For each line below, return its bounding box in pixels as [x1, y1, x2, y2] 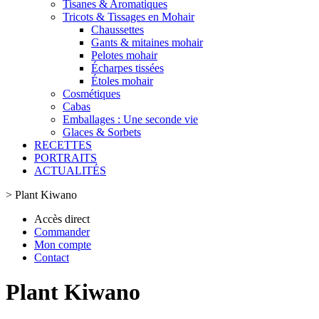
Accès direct [34, 213, 90, 225]
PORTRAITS [34, 152, 97, 164]
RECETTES [34, 139, 92, 151]
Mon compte [34, 239, 91, 251]
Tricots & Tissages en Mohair [63, 11, 194, 23]
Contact [34, 251, 69, 263]
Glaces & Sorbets [63, 126, 141, 138]
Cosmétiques [63, 88, 120, 100]
